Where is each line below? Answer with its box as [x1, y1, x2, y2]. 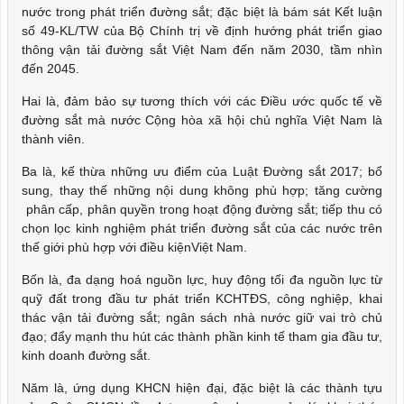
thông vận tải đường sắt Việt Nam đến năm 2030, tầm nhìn [22, 42, 382, 57]
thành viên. [22, 132, 88, 146]
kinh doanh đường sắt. [22, 348, 151, 363]
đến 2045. [22, 61, 83, 76]
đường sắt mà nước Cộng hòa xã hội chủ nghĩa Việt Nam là [22, 113, 382, 127]
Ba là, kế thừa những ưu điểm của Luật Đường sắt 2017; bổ [22, 164, 382, 179]
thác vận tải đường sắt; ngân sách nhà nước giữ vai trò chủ [22, 310, 382, 325]
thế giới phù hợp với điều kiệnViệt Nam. [22, 240, 247, 254]
